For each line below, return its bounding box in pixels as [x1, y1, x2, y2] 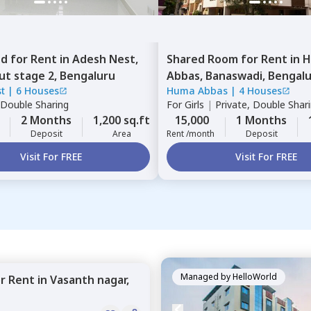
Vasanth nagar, [50, 272, 129, 287]
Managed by [180, 271, 230, 283]
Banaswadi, [205, 68, 268, 83]
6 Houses [16, 84, 59, 97]
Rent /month [167, 128, 215, 140]
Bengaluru [60, 68, 115, 83]
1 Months [236, 112, 287, 128]
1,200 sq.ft [93, 112, 150, 128]
